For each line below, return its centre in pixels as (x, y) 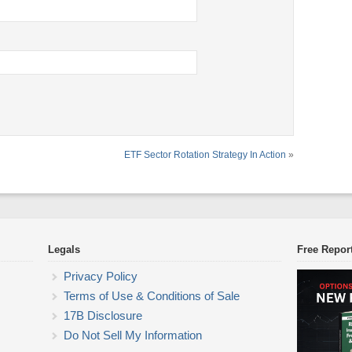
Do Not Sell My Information (132, 335)
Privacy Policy (100, 276)
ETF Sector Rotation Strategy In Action (205, 155)
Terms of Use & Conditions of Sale (151, 296)
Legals (64, 249)
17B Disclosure (103, 315)
